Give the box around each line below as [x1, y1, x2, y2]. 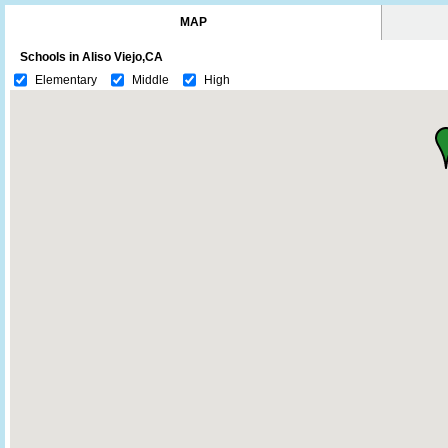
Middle [132, 73, 169, 87]
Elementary [35, 73, 97, 87]
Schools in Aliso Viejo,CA [20, 50, 163, 64]
